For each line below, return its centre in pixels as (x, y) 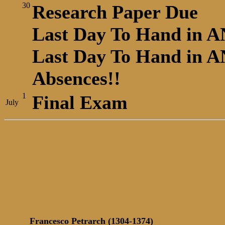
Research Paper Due (115, 12)
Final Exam (80, 102)
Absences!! (76, 78)
